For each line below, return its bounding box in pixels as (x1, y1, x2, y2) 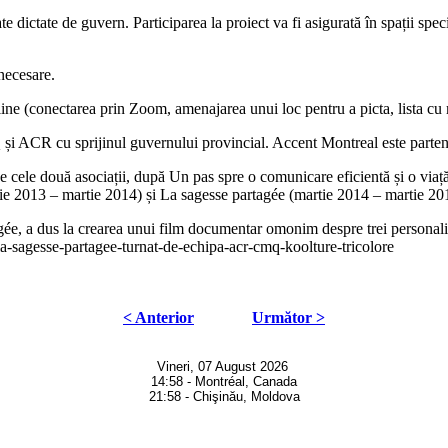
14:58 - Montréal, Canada (151, 373, 297, 389)
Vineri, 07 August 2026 (157, 358, 289, 374)
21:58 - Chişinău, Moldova (148, 388, 300, 404)
